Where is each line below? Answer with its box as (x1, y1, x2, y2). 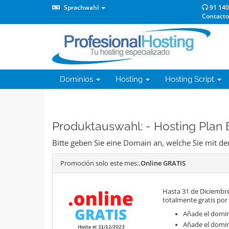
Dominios (60, 75, 95, 84)
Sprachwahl (62, 3, 100, 12)
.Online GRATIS (139, 159, 186, 168)
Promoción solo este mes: (60, 159, 139, 168)
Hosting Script (165, 75, 216, 84)
